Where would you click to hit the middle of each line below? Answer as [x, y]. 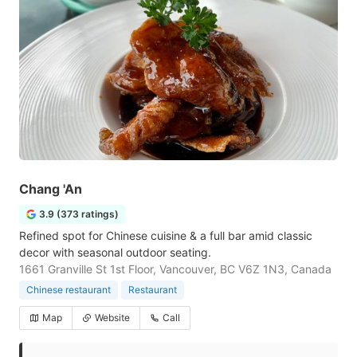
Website [112, 318]
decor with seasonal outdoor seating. [115, 252]
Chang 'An [51, 189]
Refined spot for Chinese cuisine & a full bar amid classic [166, 235]
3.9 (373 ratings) [79, 214]
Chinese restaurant [69, 290]
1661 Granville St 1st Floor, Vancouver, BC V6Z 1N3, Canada [175, 269]
